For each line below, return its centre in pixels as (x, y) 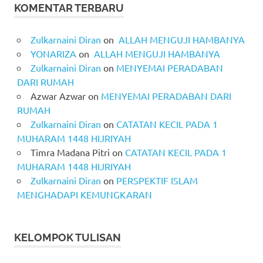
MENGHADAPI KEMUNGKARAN (84, 194)
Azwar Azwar (58, 95)
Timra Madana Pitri (70, 152)
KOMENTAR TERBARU (69, 8)
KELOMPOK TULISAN (68, 237)
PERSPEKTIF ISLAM (157, 180)
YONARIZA (53, 53)
